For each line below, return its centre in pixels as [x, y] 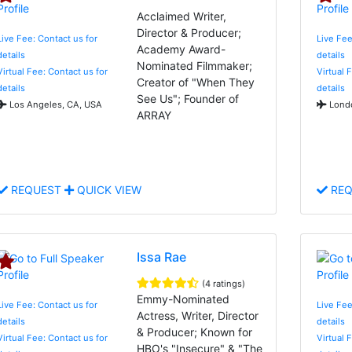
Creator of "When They [196, 82]
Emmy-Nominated [183, 299]
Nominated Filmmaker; [195, 65]
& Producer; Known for [195, 332]
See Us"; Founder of [188, 98]
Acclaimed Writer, [182, 16]
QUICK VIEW [108, 189]
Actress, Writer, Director [198, 315]
